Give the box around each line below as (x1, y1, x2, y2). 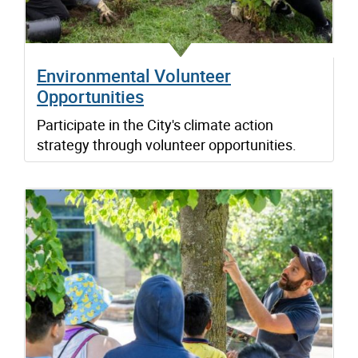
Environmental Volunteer (37, 63, 231, 87)
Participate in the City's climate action (37, 114, 273, 134)
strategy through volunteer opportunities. (37, 134, 296, 154)
